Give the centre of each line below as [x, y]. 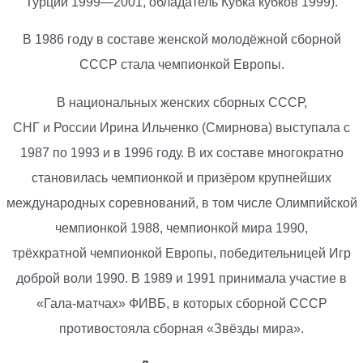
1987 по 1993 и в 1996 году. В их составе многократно [181, 152]
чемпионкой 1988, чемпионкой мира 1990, [181, 228]
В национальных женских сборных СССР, [181, 102]
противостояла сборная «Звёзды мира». [181, 328]
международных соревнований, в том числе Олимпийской [181, 203]
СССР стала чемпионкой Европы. [181, 65]
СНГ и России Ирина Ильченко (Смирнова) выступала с [181, 127]
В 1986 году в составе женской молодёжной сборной [181, 40]
